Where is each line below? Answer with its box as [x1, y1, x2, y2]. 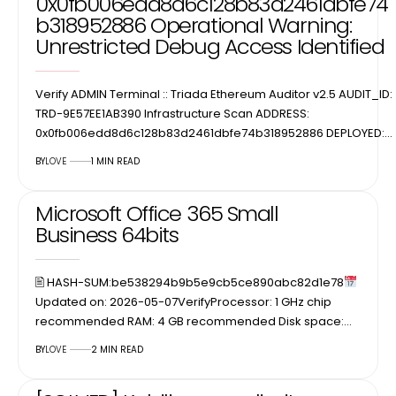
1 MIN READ [91, 154, 140, 168]
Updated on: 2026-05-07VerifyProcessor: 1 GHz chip [35, 293, 331, 310]
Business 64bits [35, 219, 179, 249]
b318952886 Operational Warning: [35, 10, 352, 40]
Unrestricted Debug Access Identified [35, 31, 385, 61]
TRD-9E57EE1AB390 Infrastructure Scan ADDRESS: [35, 104, 309, 122]
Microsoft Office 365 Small [35, 198, 278, 228]
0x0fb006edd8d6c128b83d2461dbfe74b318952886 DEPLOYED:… [35, 124, 392, 141]
